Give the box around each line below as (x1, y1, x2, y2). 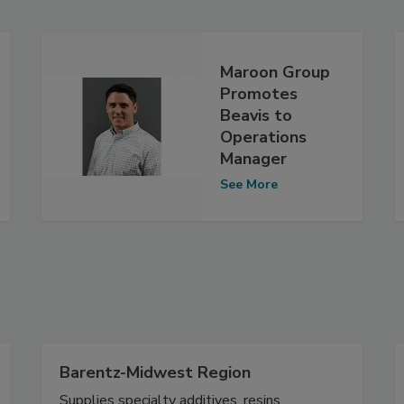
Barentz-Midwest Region (59, 361, 251, 383)
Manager (220, 147, 287, 170)
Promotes (220, 82, 298, 105)
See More (220, 175, 278, 193)
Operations (220, 125, 307, 148)
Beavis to (220, 104, 292, 126)
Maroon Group (220, 60, 330, 83)
